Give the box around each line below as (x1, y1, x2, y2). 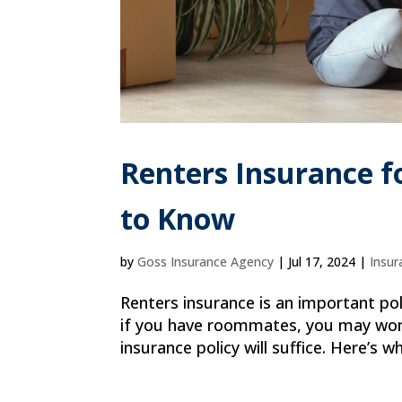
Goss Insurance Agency (137, 253, 275, 270)
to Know (120, 199, 236, 238)
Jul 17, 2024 (288, 253, 356, 270)
